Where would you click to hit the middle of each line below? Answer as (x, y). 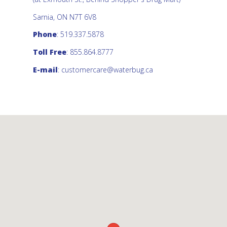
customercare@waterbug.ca (107, 69)
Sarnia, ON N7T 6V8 (65, 17)
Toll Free (50, 52)
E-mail (45, 69)
